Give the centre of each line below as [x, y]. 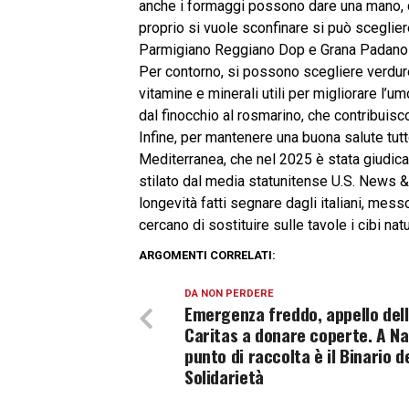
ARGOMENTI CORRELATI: [207, 255]
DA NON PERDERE [229, 294]
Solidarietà [224, 377]
